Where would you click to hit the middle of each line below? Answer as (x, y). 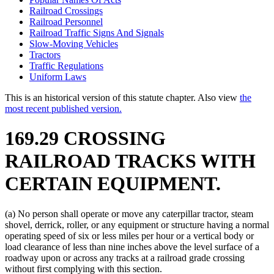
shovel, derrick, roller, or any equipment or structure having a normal (137, 224)
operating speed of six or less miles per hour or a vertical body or (129, 235)
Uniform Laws (58, 76)
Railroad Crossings (66, 10)
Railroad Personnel (66, 21)
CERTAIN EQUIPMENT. (113, 184)
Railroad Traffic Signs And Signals (97, 32)
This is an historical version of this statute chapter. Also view (122, 97)
